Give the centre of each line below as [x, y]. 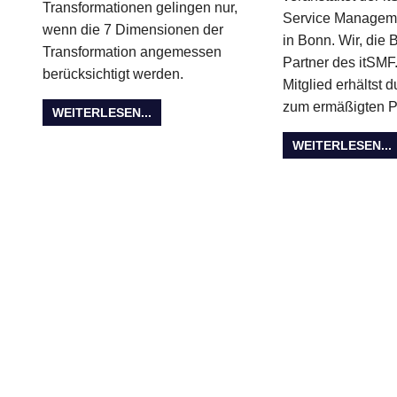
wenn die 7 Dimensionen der [133, 30]
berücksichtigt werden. [113, 74]
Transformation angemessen [132, 52]
